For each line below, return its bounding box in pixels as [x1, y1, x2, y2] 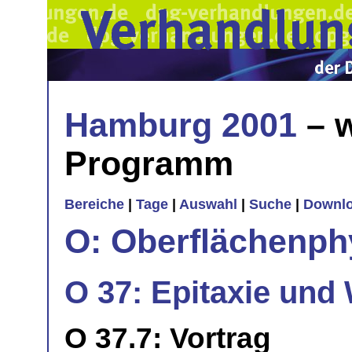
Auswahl [179, 196, 237, 213]
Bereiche [64, 196, 124, 213]
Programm [64, 144, 233, 182]
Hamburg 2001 [64, 105, 297, 144]
